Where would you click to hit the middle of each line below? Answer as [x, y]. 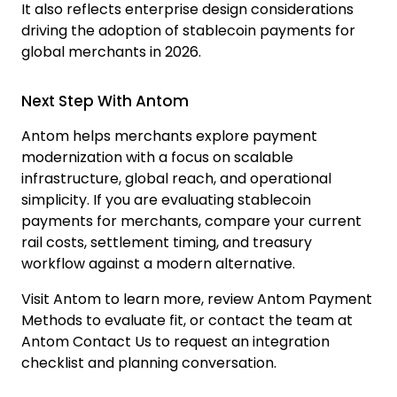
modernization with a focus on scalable [157, 157]
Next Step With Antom [105, 101]
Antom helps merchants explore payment [169, 136]
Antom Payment [315, 299]
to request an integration [241, 341]
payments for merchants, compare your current [191, 221]
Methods [52, 320]
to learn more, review [179, 299]
